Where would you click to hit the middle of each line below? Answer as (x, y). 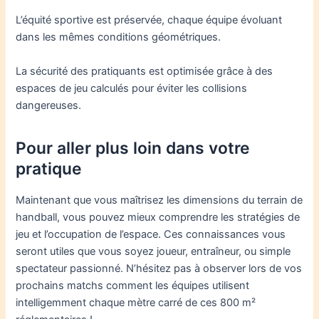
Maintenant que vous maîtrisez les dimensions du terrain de (159, 200)
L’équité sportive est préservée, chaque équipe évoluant (149, 20)
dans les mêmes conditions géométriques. (119, 37)
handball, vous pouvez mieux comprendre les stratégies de (158, 217)
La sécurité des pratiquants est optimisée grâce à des (145, 71)
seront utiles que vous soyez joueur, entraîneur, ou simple (153, 251)
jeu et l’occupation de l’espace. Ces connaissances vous (151, 234)
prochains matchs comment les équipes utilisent (133, 285)
